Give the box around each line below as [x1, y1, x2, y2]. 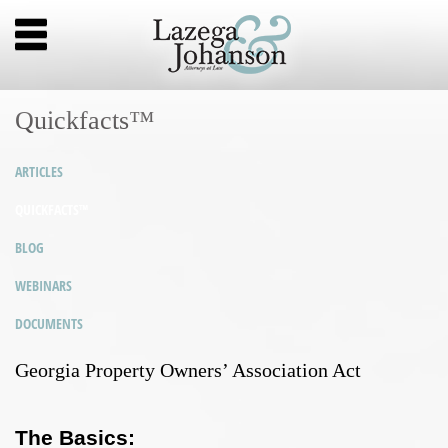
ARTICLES [15, 162, 63, 182]
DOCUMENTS [15, 314, 83, 334]
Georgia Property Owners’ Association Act [15, 359, 361, 382]
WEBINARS [15, 276, 72, 296]
